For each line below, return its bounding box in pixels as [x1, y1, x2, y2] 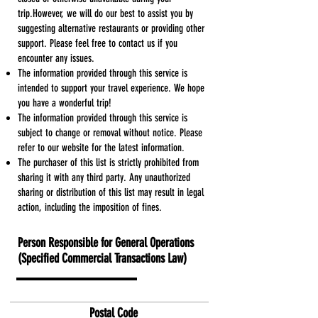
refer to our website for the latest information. [18, 141, 185, 154]
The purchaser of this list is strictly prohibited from [18, 155, 199, 169]
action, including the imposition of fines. [18, 200, 162, 214]
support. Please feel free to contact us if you [18, 36, 177, 50]
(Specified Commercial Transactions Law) [18, 250, 187, 266]
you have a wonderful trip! [18, 96, 111, 109]
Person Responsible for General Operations [18, 234, 194, 251]
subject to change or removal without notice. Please [18, 126, 202, 139]
